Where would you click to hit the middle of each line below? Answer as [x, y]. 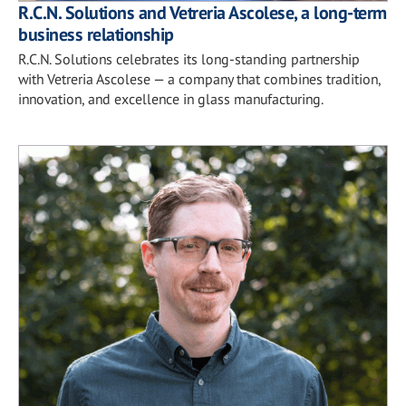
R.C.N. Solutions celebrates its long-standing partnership [189, 59]
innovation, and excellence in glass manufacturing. [171, 99]
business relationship [96, 34]
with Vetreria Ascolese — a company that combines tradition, [199, 79]
